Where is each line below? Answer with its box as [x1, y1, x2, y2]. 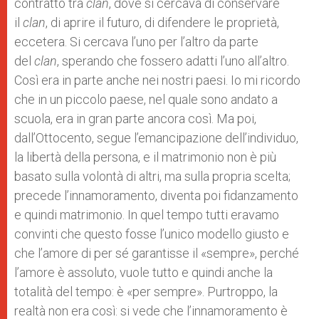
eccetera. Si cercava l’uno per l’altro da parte [14, 34, 258, 49]
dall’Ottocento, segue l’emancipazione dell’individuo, [14, 130, 298, 145]
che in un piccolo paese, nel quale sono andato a [14, 92, 278, 107]
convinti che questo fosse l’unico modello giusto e [14, 226, 289, 241]
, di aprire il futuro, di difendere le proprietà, [46, 15, 279, 30]
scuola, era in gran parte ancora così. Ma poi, [14, 111, 256, 126]
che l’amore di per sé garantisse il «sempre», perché [14, 246, 299, 261]
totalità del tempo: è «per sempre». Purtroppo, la [14, 284, 278, 299]
